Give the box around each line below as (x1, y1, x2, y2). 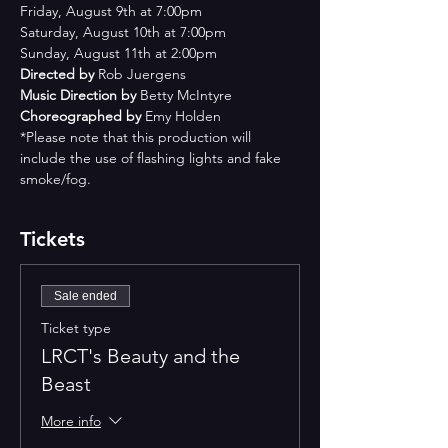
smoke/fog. (20, 170, 91, 188)
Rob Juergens (98, 65, 186, 83)
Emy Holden (145, 107, 221, 125)
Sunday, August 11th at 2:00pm (20, 44, 217, 62)
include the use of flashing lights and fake (20, 149, 285, 167)
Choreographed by (20, 107, 145, 125)
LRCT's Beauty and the (41, 344, 240, 368)
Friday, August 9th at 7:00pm (20, 2, 202, 20)
